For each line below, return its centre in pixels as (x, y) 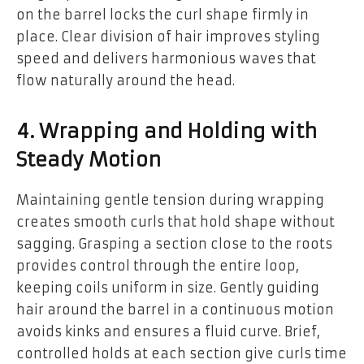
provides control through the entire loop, (158, 266)
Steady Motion (89, 160)
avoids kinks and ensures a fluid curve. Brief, (168, 332)
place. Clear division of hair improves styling (168, 37)
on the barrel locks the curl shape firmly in (162, 15)
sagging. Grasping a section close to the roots (174, 244)
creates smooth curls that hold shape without (175, 222)
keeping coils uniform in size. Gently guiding (168, 288)
